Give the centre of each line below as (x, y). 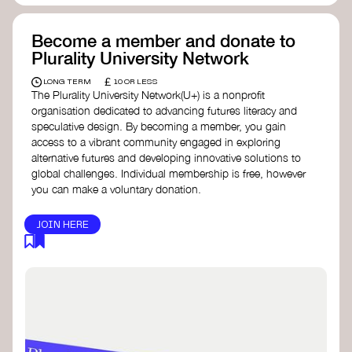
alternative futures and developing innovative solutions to (166, 158)
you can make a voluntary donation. (116, 189)
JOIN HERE (63, 225)
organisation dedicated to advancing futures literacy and (164, 111)
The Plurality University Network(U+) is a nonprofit (148, 95)
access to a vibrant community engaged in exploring (156, 142)
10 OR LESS (136, 82)
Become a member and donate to (163, 40)
